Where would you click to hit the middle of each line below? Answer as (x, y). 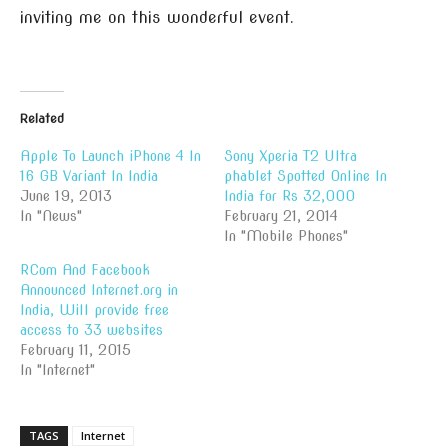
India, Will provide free (94, 310)
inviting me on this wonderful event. (157, 17)
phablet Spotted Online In (305, 176)
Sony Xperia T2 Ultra (290, 156)
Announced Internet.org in (99, 290)
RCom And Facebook (85, 270)
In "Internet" (57, 370)
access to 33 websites (91, 330)
